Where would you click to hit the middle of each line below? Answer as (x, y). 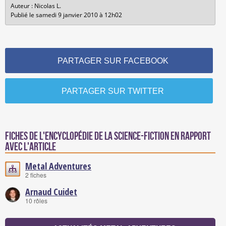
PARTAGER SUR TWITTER (113, 91)
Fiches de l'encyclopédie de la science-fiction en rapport (108, 136)
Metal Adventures (58, 166)
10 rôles (36, 200)
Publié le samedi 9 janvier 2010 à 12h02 (66, 15)
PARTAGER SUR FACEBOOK (113, 61)
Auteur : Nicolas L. (36, 6)
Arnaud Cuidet (51, 191)
